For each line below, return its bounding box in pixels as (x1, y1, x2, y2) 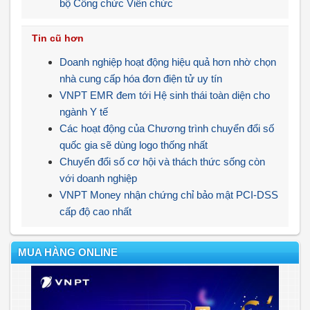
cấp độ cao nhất (60, 206, 131, 217)
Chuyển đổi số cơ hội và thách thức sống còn (60, 156, 265, 167)
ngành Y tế (60, 106, 108, 118)
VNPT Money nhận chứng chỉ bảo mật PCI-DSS (60, 189, 278, 201)
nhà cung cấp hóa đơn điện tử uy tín (60, 73, 222, 84)
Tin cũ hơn (32, 33, 84, 44)
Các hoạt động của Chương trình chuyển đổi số (60, 122, 274, 134)
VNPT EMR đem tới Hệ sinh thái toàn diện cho (60, 89, 270, 101)
